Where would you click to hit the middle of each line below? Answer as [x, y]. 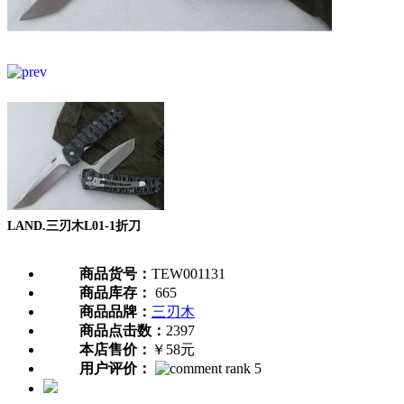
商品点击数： [123, 330]
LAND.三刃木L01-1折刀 [74, 226]
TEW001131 [188, 273]
